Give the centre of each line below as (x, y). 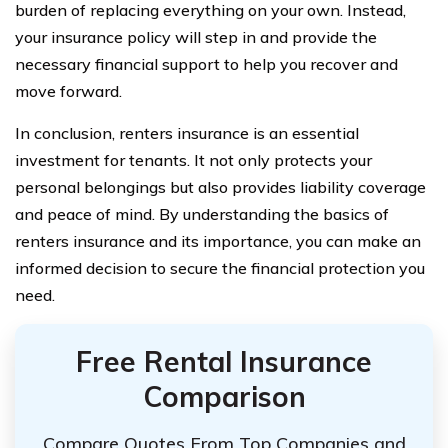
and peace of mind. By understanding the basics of (202, 213)
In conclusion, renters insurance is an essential (187, 132)
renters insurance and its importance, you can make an (218, 240)
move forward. (68, 90)
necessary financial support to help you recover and (206, 63)
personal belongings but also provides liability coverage (220, 186)
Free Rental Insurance (224, 361)
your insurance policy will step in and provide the (196, 36)
